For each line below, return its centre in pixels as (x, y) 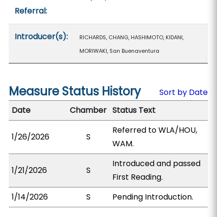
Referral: (31, 11)
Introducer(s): (41, 37)
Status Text (134, 110)
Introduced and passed (157, 163)
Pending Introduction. (153, 197)
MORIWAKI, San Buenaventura (120, 51)
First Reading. (138, 177)
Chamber (88, 110)
